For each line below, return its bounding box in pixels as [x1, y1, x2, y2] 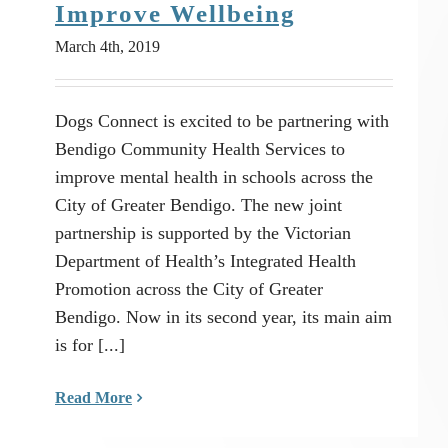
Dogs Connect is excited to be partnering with [55, 111, 389, 131]
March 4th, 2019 [55, 38, 160, 55]
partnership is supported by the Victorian [55, 223, 351, 243]
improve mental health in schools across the [55, 167, 373, 187]
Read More [55, 389, 132, 406]
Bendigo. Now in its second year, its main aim [55, 307, 392, 327]
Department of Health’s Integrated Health [55, 251, 356, 271]
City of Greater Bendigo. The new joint [55, 195, 342, 215]
